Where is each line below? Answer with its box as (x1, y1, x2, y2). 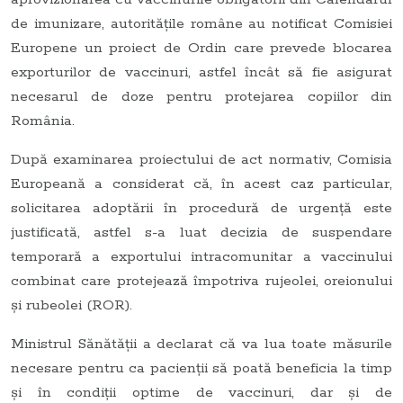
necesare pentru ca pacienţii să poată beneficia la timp (11, 358, 392, 378)
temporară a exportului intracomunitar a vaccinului (11, 246, 392, 266)
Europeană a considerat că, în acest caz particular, (11, 174, 392, 193)
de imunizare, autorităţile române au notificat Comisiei (11, 13, 392, 33)
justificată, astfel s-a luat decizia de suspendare (11, 222, 392, 242)
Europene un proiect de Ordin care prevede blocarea (11, 38, 392, 58)
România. (11, 111, 75, 130)
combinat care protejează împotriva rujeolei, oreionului (11, 271, 392, 291)
